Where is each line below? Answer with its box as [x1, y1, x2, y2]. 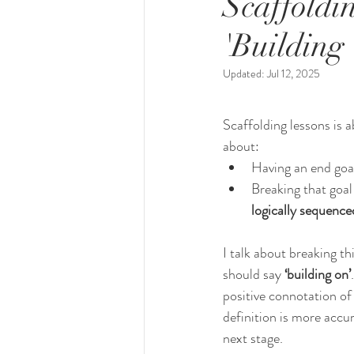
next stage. [223, 328, 286, 349]
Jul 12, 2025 [267, 66, 320, 82]
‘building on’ [284, 264, 351, 285]
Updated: [223, 66, 267, 82]
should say [223, 264, 284, 285]
